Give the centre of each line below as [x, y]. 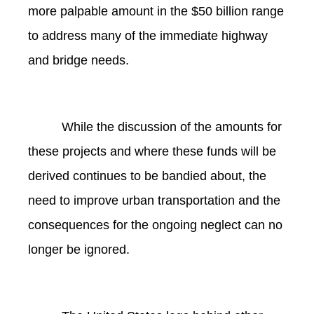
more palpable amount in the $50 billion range [156, 12]
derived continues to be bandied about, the [147, 176]
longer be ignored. [81, 249]
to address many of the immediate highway [148, 36]
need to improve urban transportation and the [154, 200]
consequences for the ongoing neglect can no [155, 225]
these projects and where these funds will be [152, 151]
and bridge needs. [80, 61]
